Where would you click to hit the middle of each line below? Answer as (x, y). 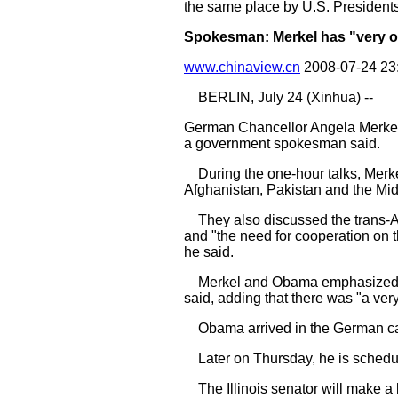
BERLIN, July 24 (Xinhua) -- (279, 97)
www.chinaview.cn (242, 67)
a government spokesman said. (282, 143)
